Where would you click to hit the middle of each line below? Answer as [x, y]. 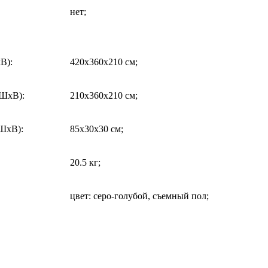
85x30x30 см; [97, 129]
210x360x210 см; [104, 95]
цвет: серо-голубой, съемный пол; [139, 196]
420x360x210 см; [104, 62]
